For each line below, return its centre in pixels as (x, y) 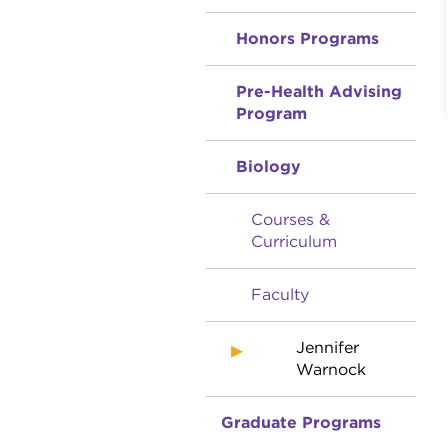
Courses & (290, 219)
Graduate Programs (300, 422)
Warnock (330, 369)
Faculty (279, 294)
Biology (268, 166)
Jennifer (327, 347)
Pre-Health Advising (318, 91)
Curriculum (293, 241)
